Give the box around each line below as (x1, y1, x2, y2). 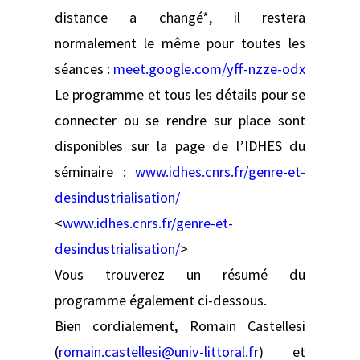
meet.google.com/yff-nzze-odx (113, 59, 305, 78)
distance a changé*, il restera (55, 7, 305, 27)
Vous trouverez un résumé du (55, 264, 305, 284)
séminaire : (55, 162, 135, 181)
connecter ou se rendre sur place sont (55, 110, 305, 129)
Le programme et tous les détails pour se (55, 84, 305, 104)
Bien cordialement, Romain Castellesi (55, 316, 305, 335)
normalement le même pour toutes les (55, 33, 305, 52)
